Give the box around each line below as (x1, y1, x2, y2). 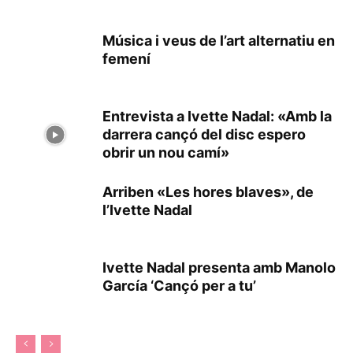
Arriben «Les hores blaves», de (102, 183, 314, 200)
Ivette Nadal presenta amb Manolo (102, 258, 336, 276)
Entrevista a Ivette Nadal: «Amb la (102, 107, 332, 124)
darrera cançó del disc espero (102, 125, 306, 143)
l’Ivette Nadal (102, 201, 192, 218)
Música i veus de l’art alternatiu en (102, 32, 335, 49)
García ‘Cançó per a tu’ (102, 277, 256, 294)
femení (102, 50, 150, 67)
